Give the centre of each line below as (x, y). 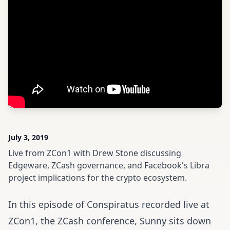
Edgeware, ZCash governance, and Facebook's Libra (109, 165)
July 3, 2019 (28, 137)
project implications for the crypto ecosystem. (98, 178)
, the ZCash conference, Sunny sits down (123, 221)
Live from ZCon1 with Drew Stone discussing (95, 153)
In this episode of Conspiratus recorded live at (109, 204)
